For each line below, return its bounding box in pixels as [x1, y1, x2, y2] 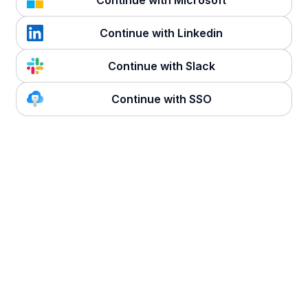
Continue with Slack [107, 59, 215, 73]
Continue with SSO [111, 92, 212, 106]
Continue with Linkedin [100, 26, 223, 40]
